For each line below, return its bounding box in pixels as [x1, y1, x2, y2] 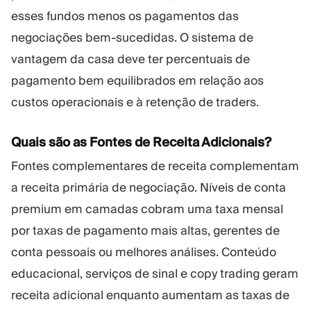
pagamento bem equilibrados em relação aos [11, 72, 264, 88]
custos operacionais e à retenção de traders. [11, 94, 259, 110]
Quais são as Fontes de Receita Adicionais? [11, 134, 271, 151]
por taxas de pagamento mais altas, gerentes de [11, 222, 280, 238]
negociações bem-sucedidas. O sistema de [11, 29, 253, 45]
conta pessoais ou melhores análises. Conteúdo [11, 244, 276, 260]
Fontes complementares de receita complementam [11, 158, 299, 174]
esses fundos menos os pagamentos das [11, 8, 239, 24]
